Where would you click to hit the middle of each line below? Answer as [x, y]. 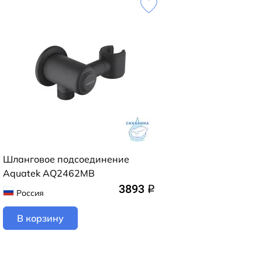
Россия [30, 192]
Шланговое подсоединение [66, 159]
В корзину [40, 218]
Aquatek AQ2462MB [49, 173]
